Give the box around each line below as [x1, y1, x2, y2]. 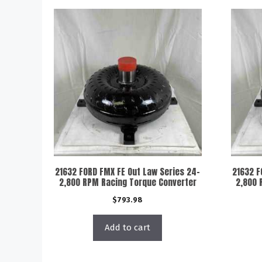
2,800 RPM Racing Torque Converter [58, 175, 196, 189]
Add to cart [105, 222, 151, 233]
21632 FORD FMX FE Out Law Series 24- [55, 165, 201, 178]
